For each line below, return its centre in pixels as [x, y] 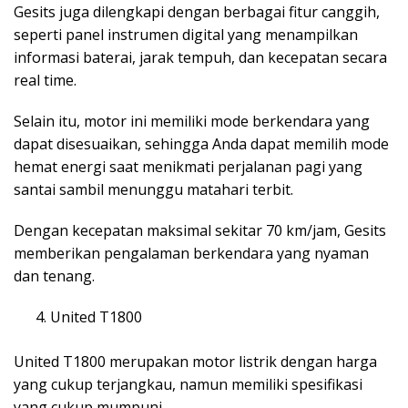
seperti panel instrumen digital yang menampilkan [186, 34]
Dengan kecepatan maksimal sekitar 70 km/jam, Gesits [200, 230]
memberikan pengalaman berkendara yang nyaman [191, 253]
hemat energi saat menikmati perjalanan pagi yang [188, 166]
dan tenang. [54, 275]
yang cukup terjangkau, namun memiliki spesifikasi [188, 384]
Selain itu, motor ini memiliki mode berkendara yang [192, 121]
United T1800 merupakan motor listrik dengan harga [195, 361]
